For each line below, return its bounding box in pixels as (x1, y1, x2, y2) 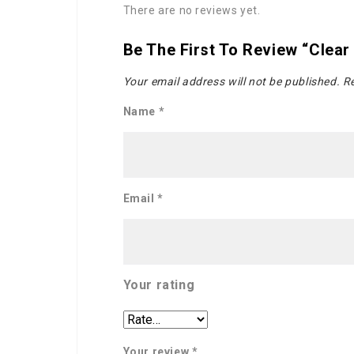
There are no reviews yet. (122, 4, 261, 17)
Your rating (122, 277, 195, 293)
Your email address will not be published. (122, 75, 341, 88)
